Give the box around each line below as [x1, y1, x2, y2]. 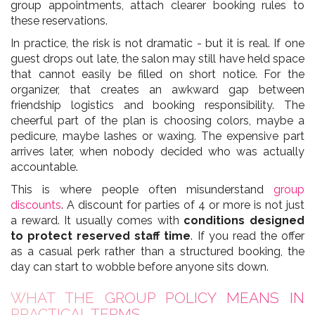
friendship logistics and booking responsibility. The [11, 98, 304, 112]
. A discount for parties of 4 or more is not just [61, 198, 304, 212]
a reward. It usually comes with [11, 213, 184, 227]
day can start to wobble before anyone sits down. [11, 259, 269, 274]
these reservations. [11, 13, 108, 27]
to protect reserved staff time [11, 229, 191, 243]
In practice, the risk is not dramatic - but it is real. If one [11, 36, 304, 50]
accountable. [11, 160, 78, 174]
